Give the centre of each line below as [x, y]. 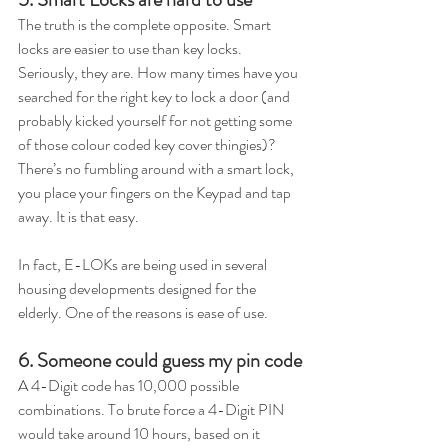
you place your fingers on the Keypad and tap [156, 192]
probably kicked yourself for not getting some [156, 120]
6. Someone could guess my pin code [160, 360]
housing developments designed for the [138, 288]
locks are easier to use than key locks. [131, 48]
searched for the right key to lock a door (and [155, 96]
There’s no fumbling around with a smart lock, [157, 168]
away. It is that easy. [81, 216]
